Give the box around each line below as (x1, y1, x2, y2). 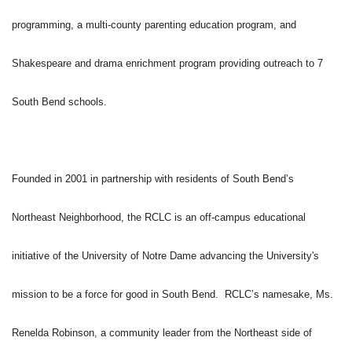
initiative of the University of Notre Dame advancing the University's (12, 250, 319, 262)
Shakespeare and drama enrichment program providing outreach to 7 (12, 57, 323, 70)
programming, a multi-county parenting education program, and (12, 19, 296, 31)
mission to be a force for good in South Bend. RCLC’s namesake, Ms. (12, 288, 333, 301)
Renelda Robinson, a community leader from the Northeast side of (12, 327, 312, 339)
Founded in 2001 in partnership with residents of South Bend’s (12, 173, 294, 185)
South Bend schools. (12, 96, 107, 108)
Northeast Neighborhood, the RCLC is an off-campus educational (12, 211, 306, 224)
